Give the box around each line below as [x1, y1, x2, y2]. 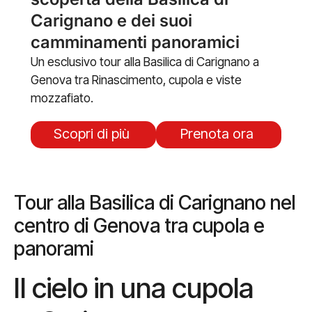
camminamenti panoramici [31, 32, 240, 53]
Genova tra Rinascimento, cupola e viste [31, 72, 242, 88]
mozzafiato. [31, 91, 102, 106]
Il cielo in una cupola [14, 270, 253, 305]
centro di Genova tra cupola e [14, 213, 265, 237]
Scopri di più [54, 125, 130, 143]
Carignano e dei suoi [31, 10, 193, 31]
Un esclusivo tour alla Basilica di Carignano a [31, 54, 260, 70]
